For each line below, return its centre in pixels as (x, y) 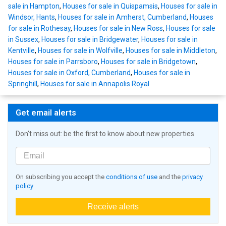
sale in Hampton (34, 6)
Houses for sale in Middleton (171, 51)
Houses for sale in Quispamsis (110, 6)
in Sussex (23, 40)
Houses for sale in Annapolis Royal (95, 84)
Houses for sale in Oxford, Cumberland (69, 73)
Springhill (23, 84)
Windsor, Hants (32, 17)
